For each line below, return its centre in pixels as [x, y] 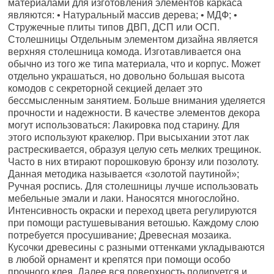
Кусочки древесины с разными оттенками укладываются [137, 247]
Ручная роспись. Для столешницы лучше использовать [133, 186]
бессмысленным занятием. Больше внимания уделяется [137, 101]
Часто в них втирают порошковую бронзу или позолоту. [134, 162]
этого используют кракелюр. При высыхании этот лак [129, 137]
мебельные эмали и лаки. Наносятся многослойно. [124, 198]
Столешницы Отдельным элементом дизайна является [133, 39]
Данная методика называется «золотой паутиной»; [124, 174]
